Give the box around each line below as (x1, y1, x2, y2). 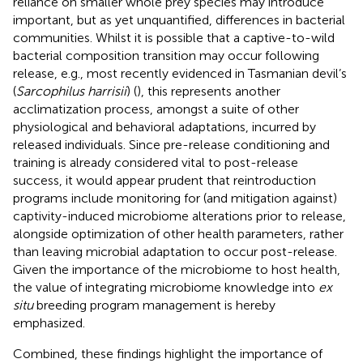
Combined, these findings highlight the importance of (13, 345, 322, 361)
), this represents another (137, 83, 280, 99)
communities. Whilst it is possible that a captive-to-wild (13, 29, 335, 45)
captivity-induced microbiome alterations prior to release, (13, 207, 346, 224)
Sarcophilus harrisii (16, 83, 126, 99)
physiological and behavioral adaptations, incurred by (13, 118, 316, 135)
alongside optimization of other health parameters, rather (13, 225, 344, 241)
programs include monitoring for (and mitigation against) (13, 190, 337, 206)
